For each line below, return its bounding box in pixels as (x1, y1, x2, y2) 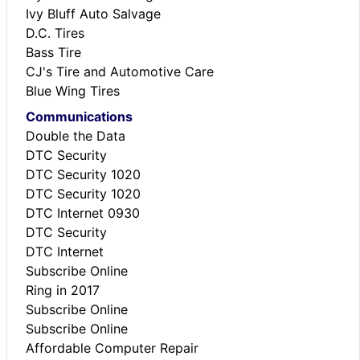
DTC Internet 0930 (26, 204, 140, 221)
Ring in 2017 (26, 281, 100, 298)
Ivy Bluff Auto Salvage (26, 5, 161, 22)
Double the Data (26, 127, 125, 144)
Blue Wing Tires (26, 82, 120, 99)
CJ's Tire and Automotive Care (26, 63, 214, 80)
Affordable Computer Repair (26, 339, 198, 356)
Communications (26, 108, 133, 125)
